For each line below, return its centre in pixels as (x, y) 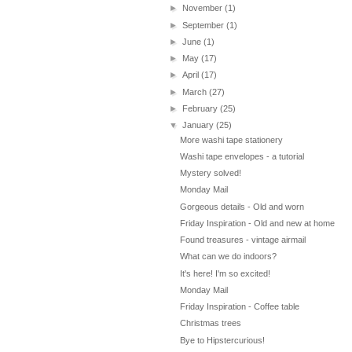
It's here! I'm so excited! (225, 273)
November (204, 8)
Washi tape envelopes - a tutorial (242, 156)
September (205, 25)
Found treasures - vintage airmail (243, 240)
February (202, 108)
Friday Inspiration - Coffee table (240, 307)
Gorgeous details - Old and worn (242, 206)
